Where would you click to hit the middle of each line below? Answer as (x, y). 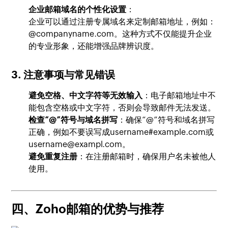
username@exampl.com (76, 144)
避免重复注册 (53, 156)
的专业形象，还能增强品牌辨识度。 (94, 46)
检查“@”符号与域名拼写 (73, 120)
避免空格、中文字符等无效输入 (86, 95)
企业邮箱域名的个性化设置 (78, 9)
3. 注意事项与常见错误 (63, 75)
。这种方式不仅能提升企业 (163, 34)
